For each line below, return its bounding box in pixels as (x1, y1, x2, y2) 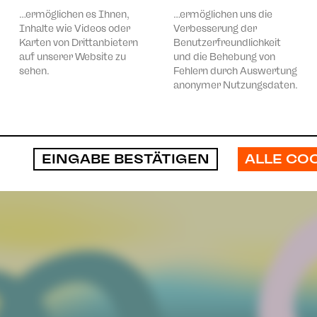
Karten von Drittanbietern (19, 36, 138, 49)
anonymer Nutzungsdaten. (173, 79, 298, 91)
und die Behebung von (173, 50, 275, 63)
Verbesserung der (173, 22, 257, 35)
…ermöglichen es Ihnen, (19, 8, 129, 21)
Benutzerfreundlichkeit (173, 36, 281, 49)
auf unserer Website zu (19, 50, 126, 63)
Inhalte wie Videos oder (19, 22, 130, 35)
